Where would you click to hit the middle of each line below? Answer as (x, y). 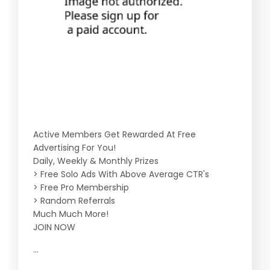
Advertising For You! (74, 147)
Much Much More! (71, 214)
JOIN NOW (54, 227)
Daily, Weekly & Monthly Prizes (96, 161)
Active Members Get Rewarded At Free (115, 134)
